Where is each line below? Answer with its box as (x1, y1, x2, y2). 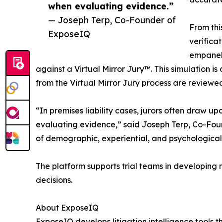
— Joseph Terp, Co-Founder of (48, 14, 176, 25)
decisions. (36, 174, 72, 185)
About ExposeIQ (36, 202, 99, 213)
